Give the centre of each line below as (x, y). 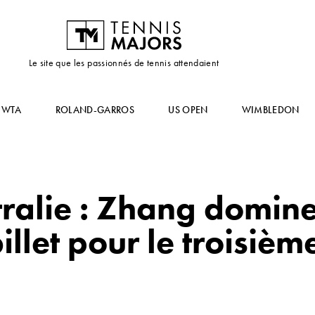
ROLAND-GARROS (95, 110)
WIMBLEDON (270, 110)
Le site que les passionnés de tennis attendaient (124, 63)
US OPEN (188, 110)
